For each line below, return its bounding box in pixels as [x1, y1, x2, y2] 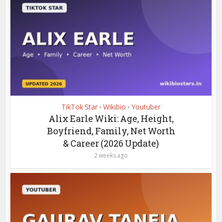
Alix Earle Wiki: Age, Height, [48, 112, 174, 124]
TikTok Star [61, 102, 98, 111]
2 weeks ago [94, 151, 128, 160]
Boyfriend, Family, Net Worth [47, 124, 175, 137]
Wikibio [103, 102, 126, 111]
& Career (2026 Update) [63, 137, 159, 149]
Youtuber [131, 102, 161, 111]
